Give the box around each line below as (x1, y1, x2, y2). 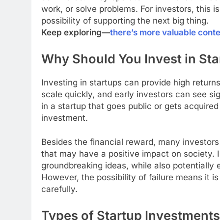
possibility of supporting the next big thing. (41, 16, 209, 26)
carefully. (41, 184, 78, 194)
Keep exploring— (41, 27, 110, 38)
